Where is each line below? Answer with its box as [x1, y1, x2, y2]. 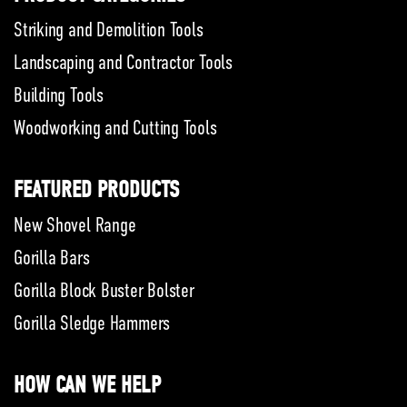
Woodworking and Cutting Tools [14, 116, 217, 139]
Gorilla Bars [14, 246, 90, 269]
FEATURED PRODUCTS [14, 176, 179, 203]
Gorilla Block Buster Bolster [14, 279, 194, 302]
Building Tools [14, 84, 104, 106]
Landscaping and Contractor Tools [14, 51, 233, 74]
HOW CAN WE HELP [14, 372, 161, 399]
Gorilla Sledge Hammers [14, 312, 171, 334]
